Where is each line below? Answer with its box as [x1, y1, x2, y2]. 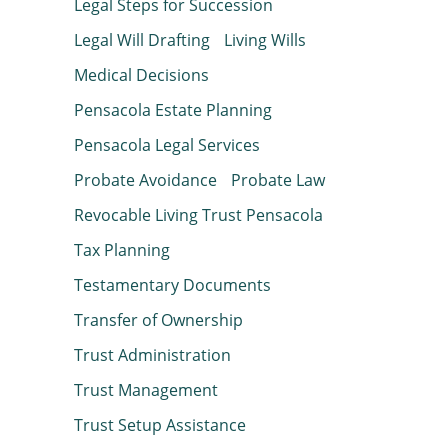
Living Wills [224, 29, 306, 52]
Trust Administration [74, 344, 231, 367]
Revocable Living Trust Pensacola [74, 204, 323, 227]
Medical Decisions [74, 64, 209, 87]
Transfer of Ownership [74, 309, 243, 332]
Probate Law [231, 169, 325, 192]
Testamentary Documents [74, 274, 271, 297]
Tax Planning [74, 239, 170, 262]
